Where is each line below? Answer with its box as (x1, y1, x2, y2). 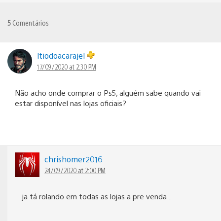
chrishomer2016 (44, 153, 102, 164)
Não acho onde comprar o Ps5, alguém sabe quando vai (15, 87, 201, 97)
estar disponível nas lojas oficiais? (15, 98, 126, 108)
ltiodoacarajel (37, 50, 87, 61)
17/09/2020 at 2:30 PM (37, 62, 96, 71)
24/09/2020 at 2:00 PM (44, 165, 106, 175)
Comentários (11, 17, 49, 27)
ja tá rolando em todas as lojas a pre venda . (22, 191, 171, 201)
